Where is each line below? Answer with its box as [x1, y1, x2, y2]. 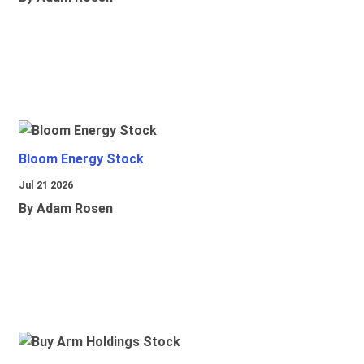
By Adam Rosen [19, 201, 113, 217]
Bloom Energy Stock [19, 151, 144, 167]
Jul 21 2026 [19, 179, 73, 192]
